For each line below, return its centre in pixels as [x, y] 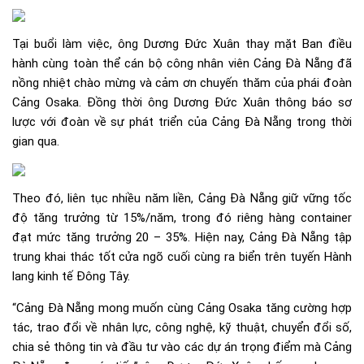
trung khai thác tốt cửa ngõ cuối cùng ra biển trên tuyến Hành [182, 257]
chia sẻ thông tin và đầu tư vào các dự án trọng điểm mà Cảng [182, 347]
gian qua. [36, 141]
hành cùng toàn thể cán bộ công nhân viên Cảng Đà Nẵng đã [182, 63]
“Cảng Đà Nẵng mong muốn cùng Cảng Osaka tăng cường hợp [182, 308]
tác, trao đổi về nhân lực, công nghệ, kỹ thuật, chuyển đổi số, [182, 327]
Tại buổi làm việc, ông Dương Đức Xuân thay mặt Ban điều [182, 44]
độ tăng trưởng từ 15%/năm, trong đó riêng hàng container [182, 218]
